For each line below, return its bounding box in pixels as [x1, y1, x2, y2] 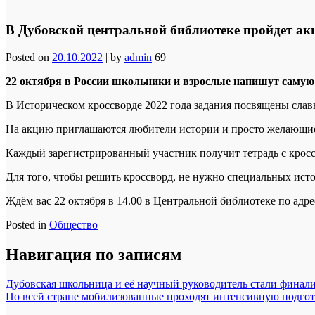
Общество [49, 218, 98, 231]
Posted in [6, 218, 49, 231]
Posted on [6, 51, 52, 63]
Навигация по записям [6, 245, 181, 264]
